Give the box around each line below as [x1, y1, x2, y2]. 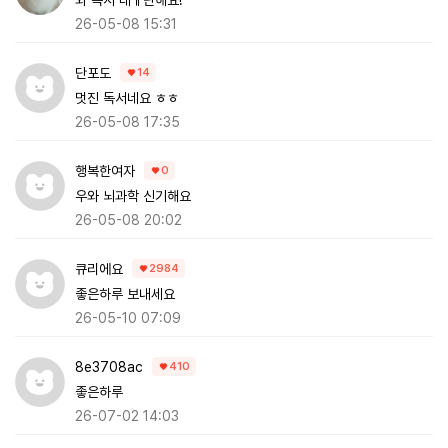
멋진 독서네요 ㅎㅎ [75, 89, 179, 106]
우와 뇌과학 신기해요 [75, 187, 191, 204]
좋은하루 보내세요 [75, 285, 175, 302]
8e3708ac [75, 358, 143, 375]
